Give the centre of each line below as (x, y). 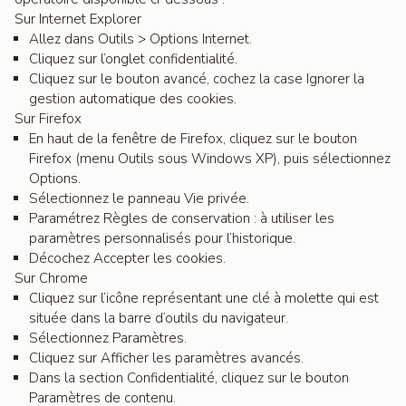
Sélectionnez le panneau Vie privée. (139, 198)
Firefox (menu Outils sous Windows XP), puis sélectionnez (210, 159)
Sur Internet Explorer (78, 19)
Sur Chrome (51, 278)
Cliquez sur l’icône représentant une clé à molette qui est (204, 298)
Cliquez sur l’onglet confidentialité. (133, 59)
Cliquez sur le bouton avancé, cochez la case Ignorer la (197, 79)
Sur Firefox (48, 119)
